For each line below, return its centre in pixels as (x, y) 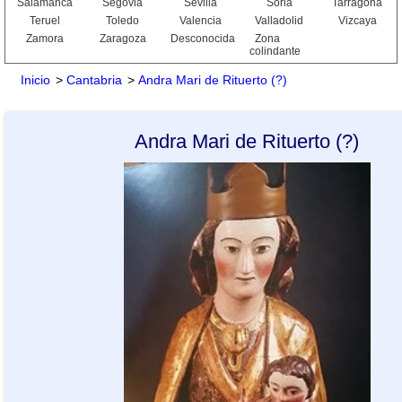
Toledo (123, 21)
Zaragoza (122, 39)
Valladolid (280, 21)
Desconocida (203, 39)
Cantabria (94, 80)
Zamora (44, 39)
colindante (275, 51)
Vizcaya (357, 21)
